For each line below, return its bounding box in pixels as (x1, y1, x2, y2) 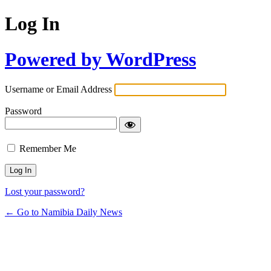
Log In (5, 13, 60, 35)
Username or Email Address (5, 84, 112, 95)
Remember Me (19, 143, 76, 154)
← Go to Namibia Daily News (5, 207, 122, 218)
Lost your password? (5, 186, 85, 197)
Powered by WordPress (5, 48, 196, 70)
